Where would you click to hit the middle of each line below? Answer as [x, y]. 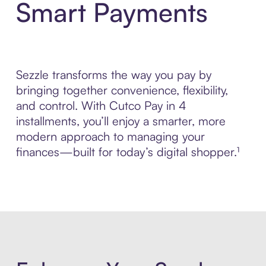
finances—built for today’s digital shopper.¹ [127, 151]
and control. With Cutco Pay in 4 [101, 105]
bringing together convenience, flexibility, [122, 90]
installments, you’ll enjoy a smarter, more [121, 121]
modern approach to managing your [110, 136]
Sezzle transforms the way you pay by [113, 74]
